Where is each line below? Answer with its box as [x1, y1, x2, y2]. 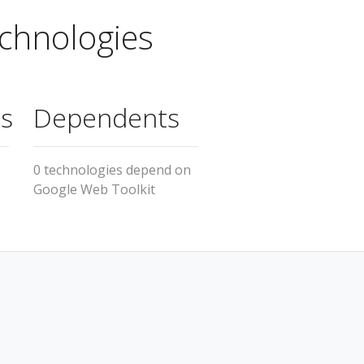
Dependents [32, 99, 180, 135]
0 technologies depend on [32, 160, 191, 179]
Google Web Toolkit [32, 180, 155, 198]
